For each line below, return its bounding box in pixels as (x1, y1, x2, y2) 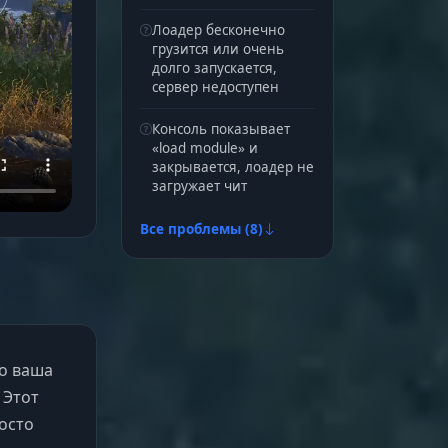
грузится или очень (151, 40, 284, 58)
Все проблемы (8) (139, 220, 263, 238)
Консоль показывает (151, 120, 290, 138)
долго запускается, (151, 59, 277, 77)
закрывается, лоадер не (151, 158, 314, 176)
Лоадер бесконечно (151, 21, 285, 39)
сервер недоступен (151, 78, 279, 96)
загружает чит (151, 177, 247, 195)
